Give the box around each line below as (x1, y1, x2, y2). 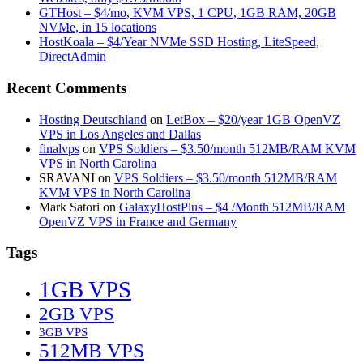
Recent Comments (6, 79, 126, 96)
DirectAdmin (39, 49, 106, 64)
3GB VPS (39, 325, 88, 339)
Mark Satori (39, 199, 100, 214)
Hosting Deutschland (39, 112, 147, 126)
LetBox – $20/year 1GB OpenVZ (166, 112, 340, 126)
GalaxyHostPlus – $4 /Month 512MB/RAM (119, 199, 345, 214)
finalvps (39, 141, 79, 156)
